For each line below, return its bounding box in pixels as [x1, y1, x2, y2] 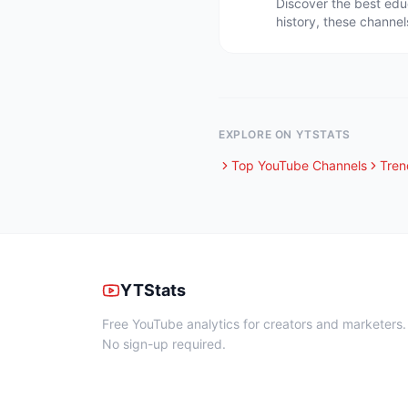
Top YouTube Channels [231, 158, 367, 173]
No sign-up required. [102, 336, 226, 352]
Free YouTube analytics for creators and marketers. [102, 316, 406, 331]
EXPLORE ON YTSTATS [219, 127, 351, 141]
